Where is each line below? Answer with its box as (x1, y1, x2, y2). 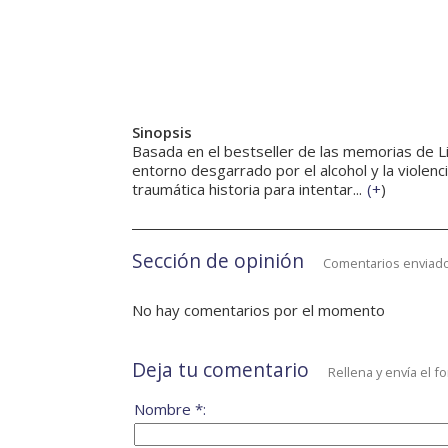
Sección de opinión (132, 247, 304, 275)
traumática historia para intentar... (132, 179, 362, 200)
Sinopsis (132, 122, 192, 143)
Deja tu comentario (132, 356, 309, 384)
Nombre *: (134, 399, 206, 420)
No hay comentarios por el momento (132, 300, 385, 321)
